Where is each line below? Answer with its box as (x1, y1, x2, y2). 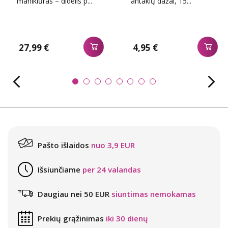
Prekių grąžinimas (38, 213, 104, 223)
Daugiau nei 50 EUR (38, 188, 109, 199)
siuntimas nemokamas (111, 188, 196, 199)
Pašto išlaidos (38, 139, 89, 150)
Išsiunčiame (38, 164, 80, 175)
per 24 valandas (82, 164, 141, 175)
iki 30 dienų (106, 213, 148, 223)
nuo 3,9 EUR (91, 139, 135, 150)
